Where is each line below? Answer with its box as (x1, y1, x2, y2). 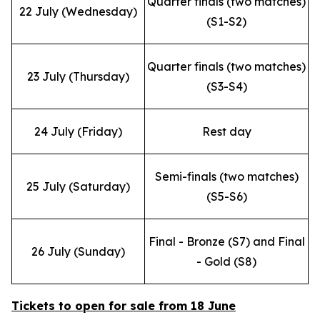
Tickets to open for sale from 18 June (11, 299, 236, 313)
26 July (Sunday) (31, 244, 125, 259)
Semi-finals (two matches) (154, 169, 299, 184)
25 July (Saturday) (26, 179, 130, 194)
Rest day (201, 124, 251, 139)
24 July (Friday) (34, 124, 122, 139)
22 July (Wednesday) (19, 4, 137, 19)
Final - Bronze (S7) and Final (148, 234, 305, 249)
